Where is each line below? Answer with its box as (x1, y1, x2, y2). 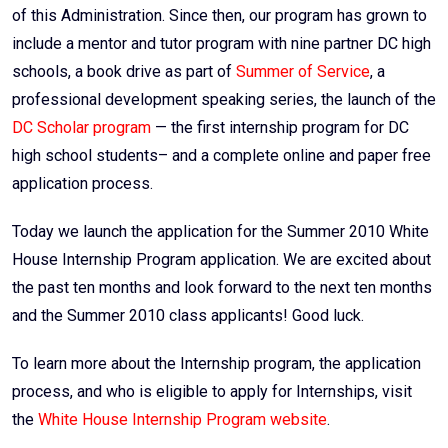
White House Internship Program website (38, 410, 327, 430)
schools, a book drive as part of (12, 62, 236, 82)
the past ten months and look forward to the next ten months (12, 278, 432, 298)
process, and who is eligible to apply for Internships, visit (12, 382, 412, 402)
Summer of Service (236, 62, 370, 82)
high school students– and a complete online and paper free (12, 146, 431, 166)
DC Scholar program (12, 118, 151, 138)
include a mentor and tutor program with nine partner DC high (12, 34, 431, 54)
